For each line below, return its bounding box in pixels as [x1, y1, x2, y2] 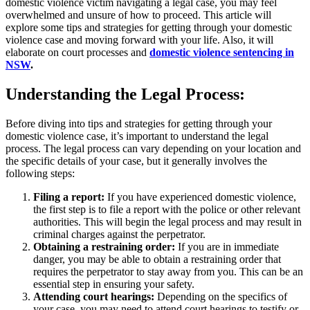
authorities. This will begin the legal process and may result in [33, 215, 302, 228]
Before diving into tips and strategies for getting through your [6, 117, 272, 129]
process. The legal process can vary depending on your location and [6, 142, 301, 154]
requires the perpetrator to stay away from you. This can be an [33, 265, 303, 277]
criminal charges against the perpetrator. [33, 228, 206, 240]
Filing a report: [33, 190, 104, 203]
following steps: [6, 167, 75, 179]
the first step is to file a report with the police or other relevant [33, 203, 300, 215]
